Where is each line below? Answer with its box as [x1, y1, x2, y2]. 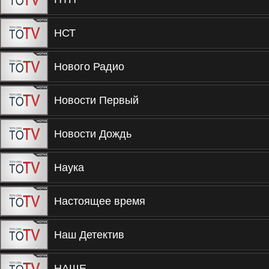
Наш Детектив [54, 229, 124, 241]
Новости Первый [54, 94, 139, 106]
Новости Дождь [54, 128, 131, 140]
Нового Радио [54, 61, 124, 73]
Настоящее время [54, 195, 145, 207]
